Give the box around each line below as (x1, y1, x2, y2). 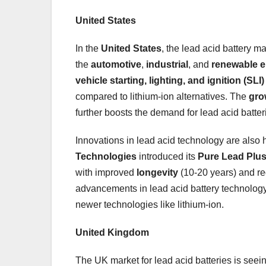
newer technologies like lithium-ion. (75, 199, 224, 210)
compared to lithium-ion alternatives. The (75, 91, 249, 102)
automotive (91, 59, 141, 69)
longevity (137, 167, 178, 178)
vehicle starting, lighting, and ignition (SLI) (75, 75, 264, 85)
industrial (146, 59, 188, 69)
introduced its (137, 151, 198, 161)
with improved (75, 167, 137, 178)
